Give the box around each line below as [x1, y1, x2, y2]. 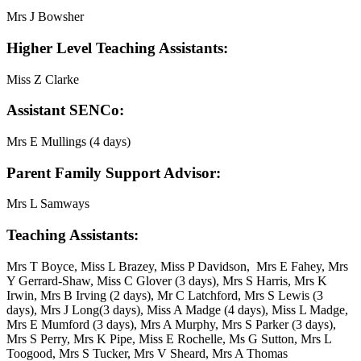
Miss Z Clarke [6, 72, 79, 86]
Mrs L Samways [6, 197, 89, 211]
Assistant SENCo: [6, 102, 124, 119]
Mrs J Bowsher [6, 10, 84, 24]
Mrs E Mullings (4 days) [6, 135, 131, 149]
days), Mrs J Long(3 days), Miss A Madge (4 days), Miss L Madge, [6, 302, 348, 317]
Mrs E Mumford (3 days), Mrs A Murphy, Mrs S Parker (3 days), [6, 317, 336, 331]
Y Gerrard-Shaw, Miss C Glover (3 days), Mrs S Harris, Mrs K [6, 273, 327, 288]
